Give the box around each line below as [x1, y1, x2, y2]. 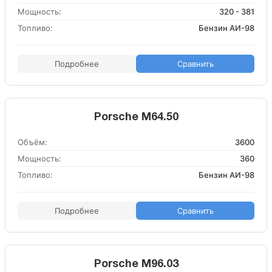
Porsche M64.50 [93, 112, 178, 123]
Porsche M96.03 [93, 259, 178, 270]
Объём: [18, 137, 47, 147]
